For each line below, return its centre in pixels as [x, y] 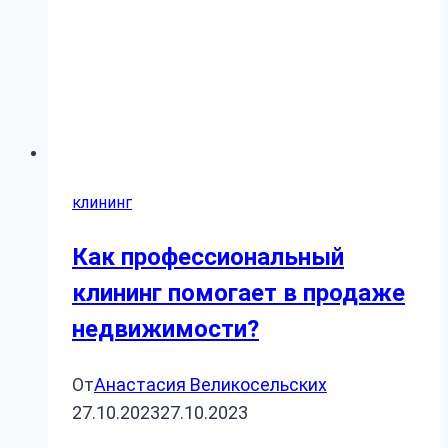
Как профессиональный [208, 256]
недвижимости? [165, 328]
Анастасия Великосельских [210, 384]
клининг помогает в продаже [238, 292]
